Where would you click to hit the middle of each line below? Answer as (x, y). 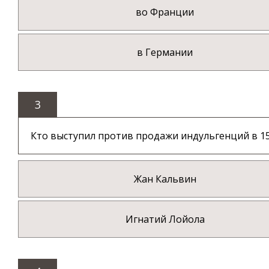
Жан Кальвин (165, 179)
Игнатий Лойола (165, 219)
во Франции (165, 12)
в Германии (165, 53)
